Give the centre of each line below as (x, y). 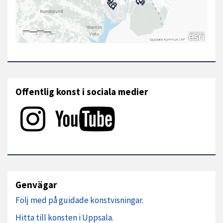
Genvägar (36, 185)
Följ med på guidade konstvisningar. (79, 200)
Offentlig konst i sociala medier (82, 91)
